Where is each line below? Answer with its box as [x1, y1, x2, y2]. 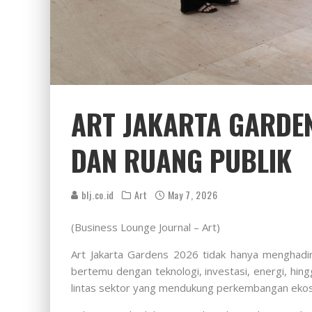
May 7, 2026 [167, 187, 218, 202]
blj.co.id [79, 187, 114, 202]
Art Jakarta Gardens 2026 [71, 247, 198, 261]
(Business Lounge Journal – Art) [71, 219, 220, 234]
